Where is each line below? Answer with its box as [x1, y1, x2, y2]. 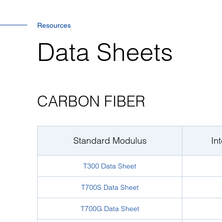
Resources [37, 21, 71, 29]
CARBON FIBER [37, 92, 145, 111]
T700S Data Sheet [81, 183, 139, 192]
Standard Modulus [73, 135, 147, 146]
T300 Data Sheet [83, 162, 136, 170]
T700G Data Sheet [80, 204, 139, 213]
